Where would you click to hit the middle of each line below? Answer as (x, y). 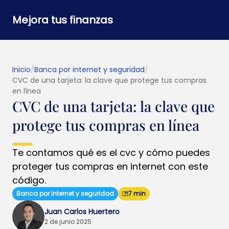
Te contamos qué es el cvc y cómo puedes (111, 153)
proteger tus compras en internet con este (110, 166)
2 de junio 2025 (68, 222)
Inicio (21, 70)
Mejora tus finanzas (63, 20)
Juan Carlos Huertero (82, 212)
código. (29, 180)
